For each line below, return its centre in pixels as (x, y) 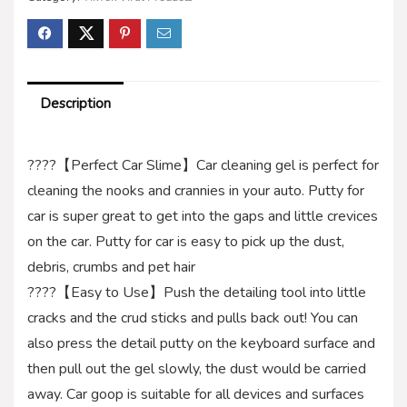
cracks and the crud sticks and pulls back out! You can (193, 318)
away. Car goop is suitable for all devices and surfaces (196, 394)
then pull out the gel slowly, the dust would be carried (197, 368)
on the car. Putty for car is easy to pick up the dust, (186, 241)
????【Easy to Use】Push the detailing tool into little (197, 292)
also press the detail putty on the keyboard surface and (201, 343)
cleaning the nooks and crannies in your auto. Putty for (196, 190)
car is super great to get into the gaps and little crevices (203, 216)
